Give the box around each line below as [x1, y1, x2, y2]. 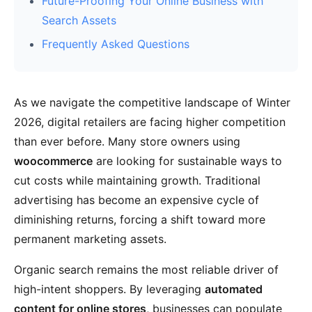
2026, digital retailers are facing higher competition [14, 115, 286, 129]
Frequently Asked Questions [42, 37, 189, 51]
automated [205, 282, 263, 296]
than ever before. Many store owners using [14, 134, 240, 148]
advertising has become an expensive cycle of [14, 193, 259, 207]
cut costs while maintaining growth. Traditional [14, 173, 260, 187]
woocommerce [14, 154, 93, 168]
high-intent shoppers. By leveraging [14, 282, 205, 296]
